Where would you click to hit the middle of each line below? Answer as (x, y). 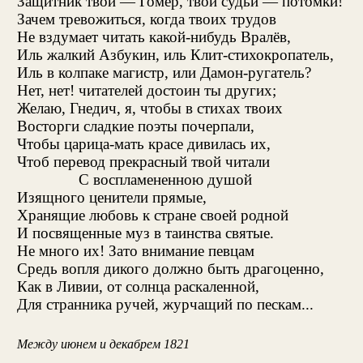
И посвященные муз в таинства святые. (145, 233)
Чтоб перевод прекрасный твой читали (143, 161)
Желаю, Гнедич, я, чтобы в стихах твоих (149, 108)
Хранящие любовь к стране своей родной (152, 215)
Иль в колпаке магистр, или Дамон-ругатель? (164, 72)
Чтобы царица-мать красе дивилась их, (143, 143)
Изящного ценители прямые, (111, 197)
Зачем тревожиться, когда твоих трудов (146, 19)
